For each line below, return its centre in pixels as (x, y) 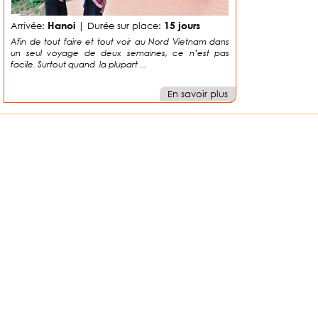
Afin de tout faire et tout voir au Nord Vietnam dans (120, 42)
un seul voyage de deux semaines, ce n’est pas (120, 53)
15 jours (182, 26)
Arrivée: (29, 26)
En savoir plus (198, 94)
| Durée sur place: (120, 26)
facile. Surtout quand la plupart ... (78, 64)
